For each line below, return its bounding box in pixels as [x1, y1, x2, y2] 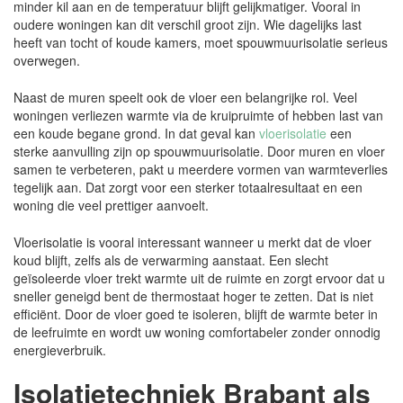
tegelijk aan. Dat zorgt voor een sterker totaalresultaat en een [13, 177, 363, 196]
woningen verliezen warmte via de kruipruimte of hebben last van [13, 105, 383, 124]
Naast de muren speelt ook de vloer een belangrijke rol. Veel [13, 87, 357, 106]
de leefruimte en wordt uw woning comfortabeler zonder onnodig [13, 322, 381, 341]
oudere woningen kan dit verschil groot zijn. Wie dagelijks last [13, 14, 362, 33]
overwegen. [13, 50, 80, 69]
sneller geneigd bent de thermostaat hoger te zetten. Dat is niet [13, 286, 373, 305]
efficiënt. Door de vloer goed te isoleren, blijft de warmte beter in [13, 304, 378, 323]
